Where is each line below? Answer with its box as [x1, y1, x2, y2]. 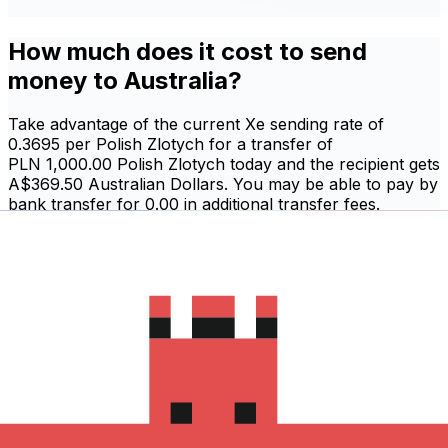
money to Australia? [8, 65, 242, 95]
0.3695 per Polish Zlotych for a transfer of [8, 134, 333, 155]
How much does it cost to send [8, 36, 367, 66]
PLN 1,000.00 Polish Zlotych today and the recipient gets [8, 154, 440, 175]
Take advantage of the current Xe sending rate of [8, 114, 384, 135]
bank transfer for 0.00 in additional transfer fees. [8, 194, 380, 215]
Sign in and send [28, 234, 153, 255]
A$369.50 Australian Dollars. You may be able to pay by [8, 174, 438, 195]
